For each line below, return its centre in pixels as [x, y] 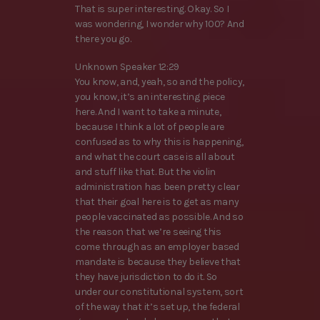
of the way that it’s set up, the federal [157, 306]
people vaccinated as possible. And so [159, 216]
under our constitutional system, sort [159, 291]
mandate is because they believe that [158, 261]
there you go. [103, 39]
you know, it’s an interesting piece [150, 96]
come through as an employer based [157, 246]
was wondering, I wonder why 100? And [160, 24]
